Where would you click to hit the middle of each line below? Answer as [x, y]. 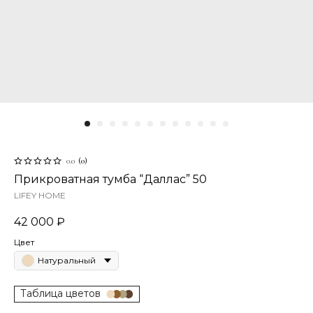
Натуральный [67, 260]
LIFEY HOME [40, 195]
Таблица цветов [61, 294]
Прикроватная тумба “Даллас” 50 [110, 179]
